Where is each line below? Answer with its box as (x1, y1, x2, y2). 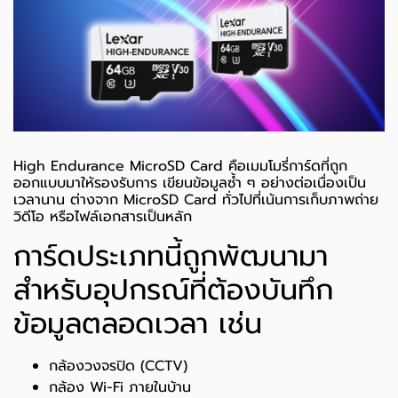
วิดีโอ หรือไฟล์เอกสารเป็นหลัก (13, 206, 192, 228)
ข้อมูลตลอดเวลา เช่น (13, 302, 262, 346)
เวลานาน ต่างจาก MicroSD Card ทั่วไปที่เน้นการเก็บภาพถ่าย (13, 189, 378, 211)
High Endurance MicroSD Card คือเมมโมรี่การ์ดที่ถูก (13, 155, 347, 178)
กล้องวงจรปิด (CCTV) (49, 355, 187, 378)
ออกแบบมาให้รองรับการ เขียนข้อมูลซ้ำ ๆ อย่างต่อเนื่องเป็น (13, 172, 366, 195)
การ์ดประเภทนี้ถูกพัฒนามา (13, 235, 328, 279)
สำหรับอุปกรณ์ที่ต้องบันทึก (13, 268, 333, 313)
